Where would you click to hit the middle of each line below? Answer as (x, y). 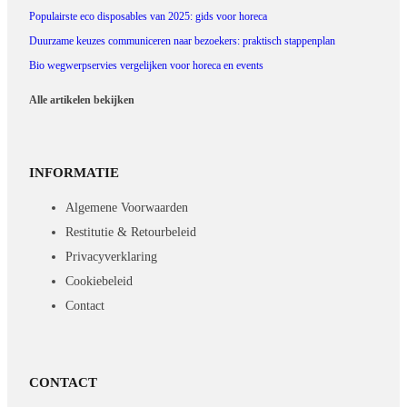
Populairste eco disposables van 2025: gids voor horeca (149, 16)
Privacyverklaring (112, 257)
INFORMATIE (74, 173)
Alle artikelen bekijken (82, 99)
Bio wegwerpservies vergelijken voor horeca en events (147, 65)
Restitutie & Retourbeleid (131, 232)
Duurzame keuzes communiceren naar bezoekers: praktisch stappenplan (183, 40)
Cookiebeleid (99, 281)
